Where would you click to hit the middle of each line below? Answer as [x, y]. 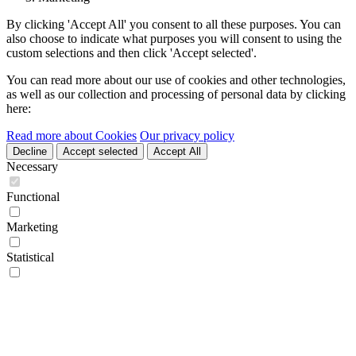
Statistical [30, 257]
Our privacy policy [187, 135]
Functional [33, 196]
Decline [30, 151]
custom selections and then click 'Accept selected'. [132, 52]
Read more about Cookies [72, 135]
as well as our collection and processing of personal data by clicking [176, 94]
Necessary [32, 166]
